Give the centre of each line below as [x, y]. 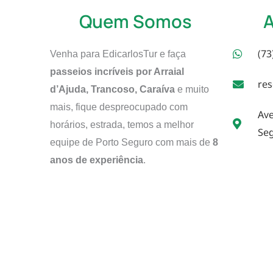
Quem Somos [135, 21]
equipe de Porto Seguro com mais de [131, 142]
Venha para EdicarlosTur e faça [118, 54]
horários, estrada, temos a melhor [122, 124]
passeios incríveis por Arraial [117, 71]
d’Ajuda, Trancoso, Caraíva [112, 89]
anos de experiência [97, 160]
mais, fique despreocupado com [119, 107]
